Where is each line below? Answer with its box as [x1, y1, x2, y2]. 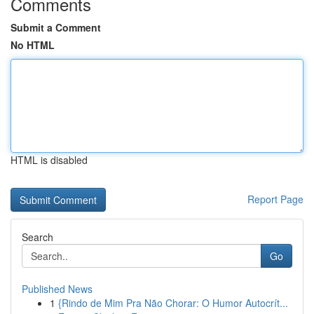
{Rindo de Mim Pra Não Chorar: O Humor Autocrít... [58, 296, 288, 310]
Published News [22, 282, 93, 296]
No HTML [11, 38, 55, 52]
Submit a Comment [11, 20, 101, 34]
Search [22, 230, 53, 244]
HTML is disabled [11, 153, 88, 167]
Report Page [247, 192, 303, 206]
